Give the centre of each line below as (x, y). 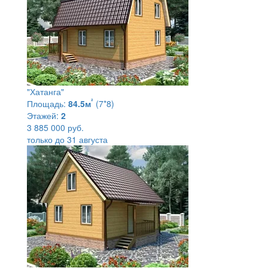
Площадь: (46, 103)
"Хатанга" (45, 91)
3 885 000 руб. (55, 127)
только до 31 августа (67, 139)
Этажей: (43, 115)
